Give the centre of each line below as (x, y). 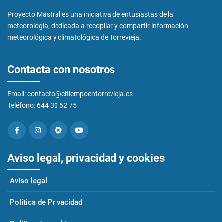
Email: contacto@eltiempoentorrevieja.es (70, 94)
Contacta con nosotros (61, 69)
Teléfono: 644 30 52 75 (42, 105)
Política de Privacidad (46, 202)
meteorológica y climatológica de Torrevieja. (74, 37)
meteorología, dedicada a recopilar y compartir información (98, 26)
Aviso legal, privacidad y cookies (86, 158)
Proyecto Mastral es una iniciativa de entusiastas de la (90, 14)
